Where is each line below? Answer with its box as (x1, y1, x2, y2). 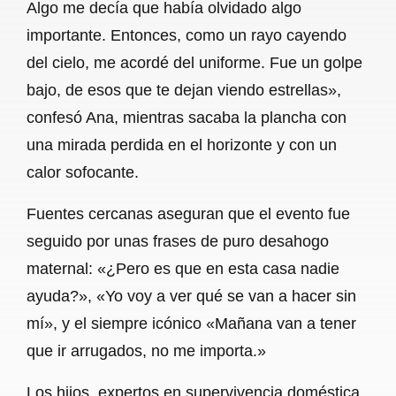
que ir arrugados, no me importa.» (27, 341, 266, 360)
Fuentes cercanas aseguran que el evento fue (27, 204, 350, 223)
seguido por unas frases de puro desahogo (27, 232, 329, 250)
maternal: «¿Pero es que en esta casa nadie (27, 259, 339, 278)
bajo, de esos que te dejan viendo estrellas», (27, 80, 341, 99)
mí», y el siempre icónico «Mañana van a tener (27, 314, 356, 332)
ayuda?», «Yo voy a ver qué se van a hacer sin (27, 286, 356, 305)
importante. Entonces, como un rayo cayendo (27, 26, 346, 44)
